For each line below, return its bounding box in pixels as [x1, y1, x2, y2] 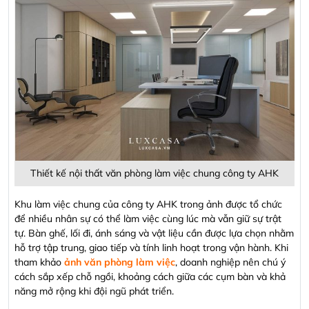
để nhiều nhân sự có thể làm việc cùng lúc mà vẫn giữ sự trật [14, 212, 281, 226]
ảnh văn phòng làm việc [64, 256, 175, 269]
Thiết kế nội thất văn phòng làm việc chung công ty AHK [30, 167, 279, 180]
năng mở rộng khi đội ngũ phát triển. [14, 285, 174, 298]
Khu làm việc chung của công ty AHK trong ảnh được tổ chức [14, 198, 282, 211]
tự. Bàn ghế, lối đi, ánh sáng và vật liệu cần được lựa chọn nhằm [14, 227, 294, 240]
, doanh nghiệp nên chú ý [175, 256, 286, 269]
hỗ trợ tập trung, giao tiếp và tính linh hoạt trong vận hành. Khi [14, 241, 288, 255]
